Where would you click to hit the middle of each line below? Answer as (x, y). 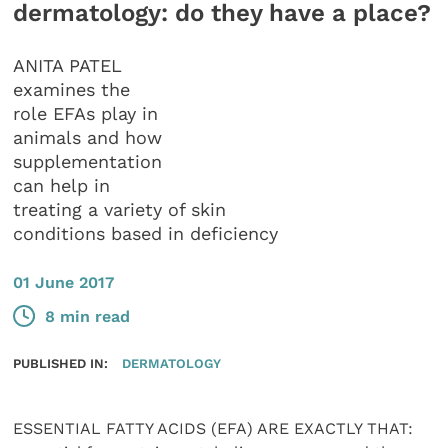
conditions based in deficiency (146, 234)
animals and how (88, 138)
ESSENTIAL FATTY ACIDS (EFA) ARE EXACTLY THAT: (213, 429)
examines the (72, 90)
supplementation (88, 162)
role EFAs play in (86, 114)
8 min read (88, 316)
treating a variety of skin (120, 210)
